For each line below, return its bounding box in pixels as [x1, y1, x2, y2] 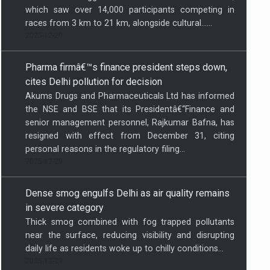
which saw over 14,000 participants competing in [25, 4, 234, 14]
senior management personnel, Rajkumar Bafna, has [25, 117, 234, 127]
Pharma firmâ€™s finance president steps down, [25, 61, 227, 73]
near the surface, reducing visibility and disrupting [25, 230, 234, 240]
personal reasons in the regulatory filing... [25, 143, 185, 154]
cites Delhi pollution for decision [25, 75, 162, 87]
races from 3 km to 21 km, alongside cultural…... [25, 17, 212, 28]
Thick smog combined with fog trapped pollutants [25, 216, 234, 227]
